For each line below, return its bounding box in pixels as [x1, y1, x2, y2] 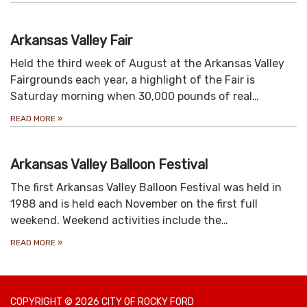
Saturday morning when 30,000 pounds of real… [10, 90, 259, 103]
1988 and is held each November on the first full [10, 197, 258, 211]
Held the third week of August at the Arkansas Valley [10, 57, 284, 71]
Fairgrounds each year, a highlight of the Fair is [10, 73, 255, 87]
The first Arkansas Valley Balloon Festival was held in [10, 181, 282, 195]
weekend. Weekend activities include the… [10, 214, 228, 228]
